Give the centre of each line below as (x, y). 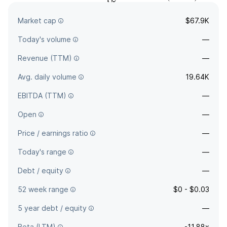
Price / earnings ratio (53, 133)
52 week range (43, 189)
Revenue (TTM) (45, 58)
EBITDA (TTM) (42, 96)
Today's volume (44, 39)
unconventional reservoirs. (53, 22)
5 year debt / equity (52, 208)
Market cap (37, 21)
